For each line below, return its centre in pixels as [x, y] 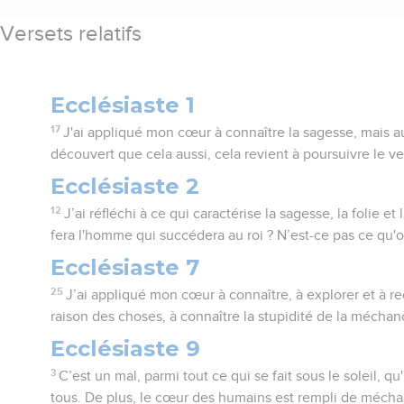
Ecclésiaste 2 [125, 186]
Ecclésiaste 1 [123, 105]
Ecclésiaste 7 [125, 267]
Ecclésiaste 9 [126, 348]
